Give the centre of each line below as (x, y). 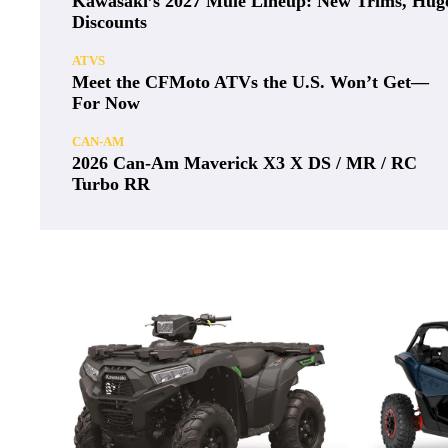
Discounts (109, 21)
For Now (106, 102)
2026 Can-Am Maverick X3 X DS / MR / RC (244, 162)
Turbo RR (111, 183)
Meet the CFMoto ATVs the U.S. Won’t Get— (250, 81)
